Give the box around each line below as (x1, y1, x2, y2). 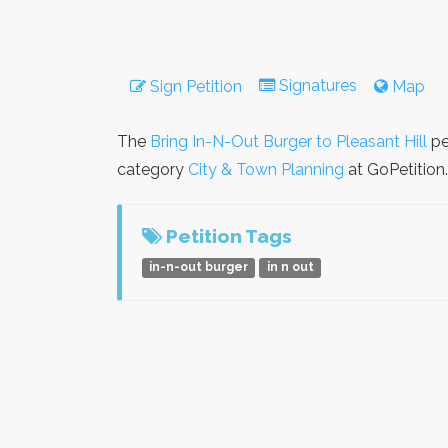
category (117, 160, 188, 180)
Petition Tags (162, 225, 292, 248)
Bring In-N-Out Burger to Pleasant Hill (150, 132, 427, 152)
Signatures (275, 76, 361, 96)
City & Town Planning (188, 160, 344, 180)
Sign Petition (146, 77, 242, 97)
